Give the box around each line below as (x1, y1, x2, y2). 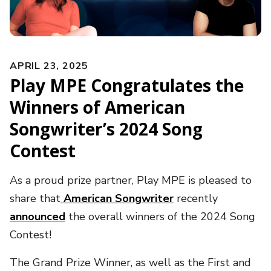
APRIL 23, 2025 (10, 59, 89, 73)
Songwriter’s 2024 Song (10, 117, 203, 140)
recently (174, 191, 218, 206)
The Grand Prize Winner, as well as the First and (10, 255, 251, 270)
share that (10, 191, 60, 206)
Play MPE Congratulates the (10, 73, 244, 97)
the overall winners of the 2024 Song (65, 209, 255, 224)
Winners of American (10, 95, 185, 119)
